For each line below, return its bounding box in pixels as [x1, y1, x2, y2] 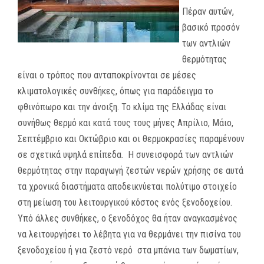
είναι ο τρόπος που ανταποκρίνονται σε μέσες [18, 69, 196, 81]
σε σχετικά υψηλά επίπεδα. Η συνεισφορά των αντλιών [18, 148, 233, 160]
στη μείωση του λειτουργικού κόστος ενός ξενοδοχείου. [18, 196, 232, 208]
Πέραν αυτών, [182, 5, 234, 17]
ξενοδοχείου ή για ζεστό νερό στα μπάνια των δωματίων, [18, 244, 239, 256]
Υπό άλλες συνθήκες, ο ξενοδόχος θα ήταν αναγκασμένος [18, 212, 237, 224]
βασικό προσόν [182, 21, 240, 33]
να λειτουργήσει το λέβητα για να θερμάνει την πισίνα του [18, 228, 241, 240]
